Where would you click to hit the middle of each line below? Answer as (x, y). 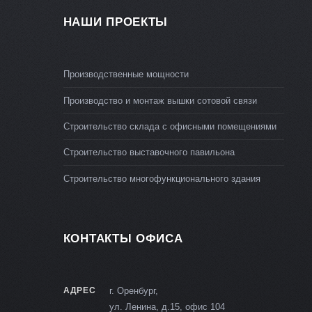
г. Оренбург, (134, 291)
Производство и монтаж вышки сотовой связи (160, 100)
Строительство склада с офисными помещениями (170, 126)
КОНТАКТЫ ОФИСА (123, 239)
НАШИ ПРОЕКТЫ (116, 22)
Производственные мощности (126, 75)
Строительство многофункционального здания (162, 178)
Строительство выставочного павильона (149, 153)
